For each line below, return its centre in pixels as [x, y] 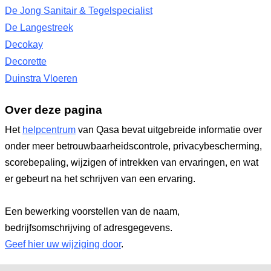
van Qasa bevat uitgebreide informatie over [169, 130]
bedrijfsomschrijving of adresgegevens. [89, 228]
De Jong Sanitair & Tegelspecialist [79, 11]
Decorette [26, 61]
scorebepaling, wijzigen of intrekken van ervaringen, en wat [132, 162]
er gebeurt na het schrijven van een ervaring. [100, 179]
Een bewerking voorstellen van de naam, [92, 211]
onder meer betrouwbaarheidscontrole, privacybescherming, [133, 146]
